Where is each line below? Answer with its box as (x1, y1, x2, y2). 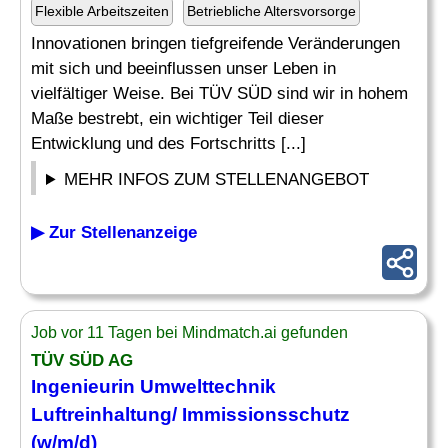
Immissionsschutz (182, 404, 350, 425)
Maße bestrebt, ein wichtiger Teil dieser (31, 109, 324, 128)
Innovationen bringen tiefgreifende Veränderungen (31, 34, 400, 53)
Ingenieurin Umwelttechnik (31, 376, 276, 397)
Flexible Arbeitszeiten (35, 3, 169, 19)
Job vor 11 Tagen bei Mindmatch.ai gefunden (31, 324, 348, 341)
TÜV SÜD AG (31, 351, 133, 370)
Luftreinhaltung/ (31, 404, 182, 425)
